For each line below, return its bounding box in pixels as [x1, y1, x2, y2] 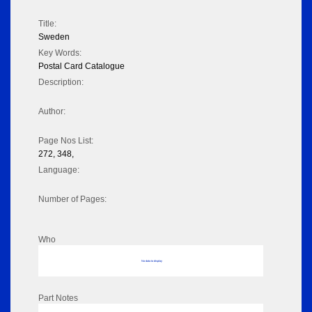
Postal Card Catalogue [38, 61, 125, 72]
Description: [38, 77, 84, 88]
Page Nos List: [38, 136, 93, 146]
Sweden [38, 32, 70, 42]
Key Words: [38, 48, 81, 58]
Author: [38, 107, 65, 117]
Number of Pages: [38, 194, 107, 205]
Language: [38, 165, 79, 175]
